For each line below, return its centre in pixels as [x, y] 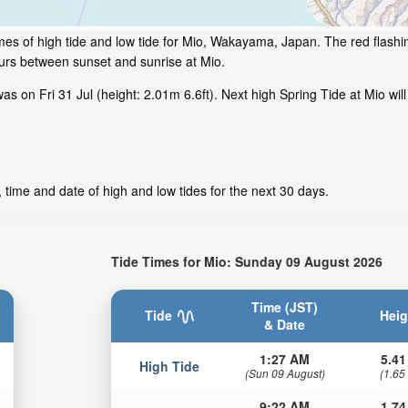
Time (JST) [285, 306]
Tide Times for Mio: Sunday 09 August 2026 [247, 261]
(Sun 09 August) [285, 372]
